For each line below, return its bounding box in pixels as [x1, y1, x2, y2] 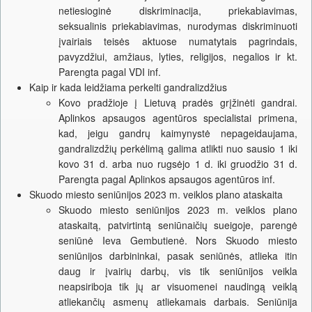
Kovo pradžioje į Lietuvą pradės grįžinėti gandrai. [58, 95, 297, 110]
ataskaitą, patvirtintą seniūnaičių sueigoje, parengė [58, 218, 297, 233]
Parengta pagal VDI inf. [58, 65, 161, 79]
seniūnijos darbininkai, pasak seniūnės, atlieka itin [58, 249, 297, 263]
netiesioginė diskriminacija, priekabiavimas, [58, 3, 297, 18]
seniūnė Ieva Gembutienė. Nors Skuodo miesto [58, 233, 297, 248]
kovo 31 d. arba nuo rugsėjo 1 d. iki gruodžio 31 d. [58, 157, 297, 171]
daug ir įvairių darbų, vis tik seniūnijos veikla [58, 264, 297, 279]
